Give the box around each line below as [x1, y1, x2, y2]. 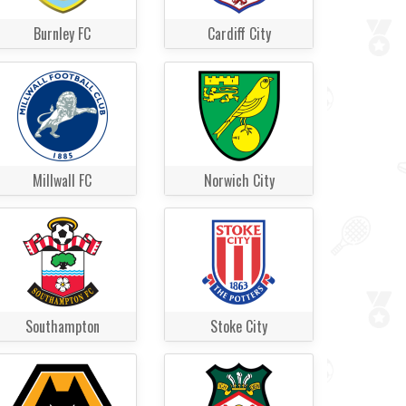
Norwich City [203, 169, 275, 191]
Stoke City [210, 315, 267, 338]
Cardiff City [207, 23, 271, 45]
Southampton [24, 315, 100, 338]
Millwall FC [33, 169, 92, 191]
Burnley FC [34, 23, 91, 45]
